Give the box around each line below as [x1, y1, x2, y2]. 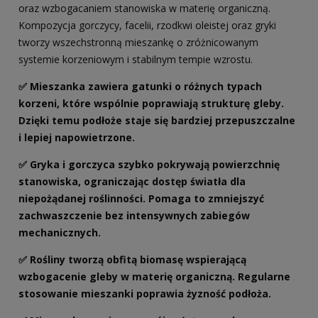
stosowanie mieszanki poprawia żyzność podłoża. [18, 287, 271, 301]
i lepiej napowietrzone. [18, 131, 135, 145]
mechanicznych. [18, 226, 101, 240]
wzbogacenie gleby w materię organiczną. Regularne [18, 270, 290, 284]
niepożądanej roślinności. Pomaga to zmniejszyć [18, 192, 264, 206]
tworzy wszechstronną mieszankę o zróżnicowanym [18, 35, 258, 50]
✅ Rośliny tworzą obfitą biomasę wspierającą [18, 253, 246, 267]
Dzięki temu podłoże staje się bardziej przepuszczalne [18, 114, 295, 128]
